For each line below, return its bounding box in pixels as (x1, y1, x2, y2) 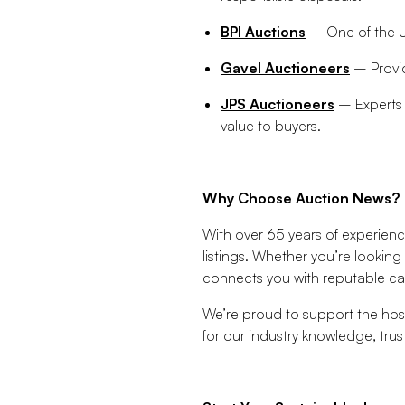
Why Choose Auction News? (202, 189, 400, 208)
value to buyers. (221, 117, 321, 136)
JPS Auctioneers (221, 95, 334, 114)
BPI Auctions (221, 23, 306, 42)
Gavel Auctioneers (221, 59, 350, 78)
